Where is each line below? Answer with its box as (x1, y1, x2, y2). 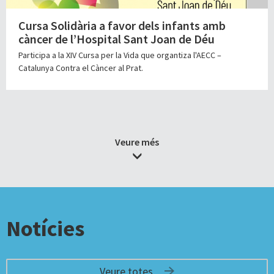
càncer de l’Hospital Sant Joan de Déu (18, 31, 215, 47)
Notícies (6, 215, 84, 243)
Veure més (115, 136, 159, 149)
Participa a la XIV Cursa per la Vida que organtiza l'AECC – (18, 50, 221, 61)
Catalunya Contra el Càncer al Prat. (18, 62, 143, 74)
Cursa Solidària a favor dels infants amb (18, 18, 226, 34)
